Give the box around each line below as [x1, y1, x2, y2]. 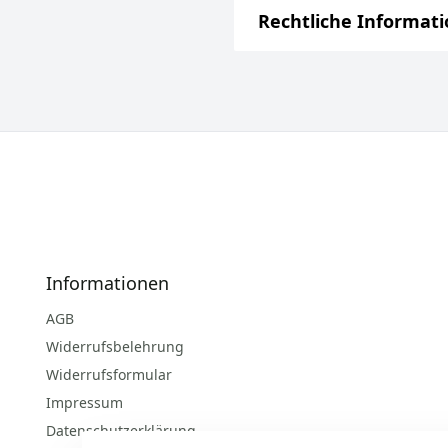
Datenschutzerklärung [45, 421, 196, 441]
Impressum [45, 393, 123, 413]
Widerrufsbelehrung [45, 337, 184, 357]
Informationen [45, 271, 169, 296]
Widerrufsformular [45, 365, 172, 385]
